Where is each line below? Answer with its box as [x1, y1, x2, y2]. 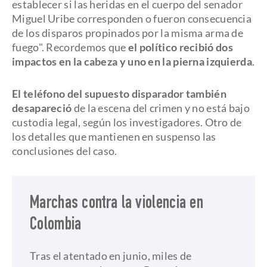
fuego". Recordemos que [12, 41, 128, 54]
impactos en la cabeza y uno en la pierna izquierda [12, 55, 252, 68]
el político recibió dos [128, 41, 233, 54]
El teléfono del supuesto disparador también [12, 87, 226, 100]
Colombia [30, 217, 82, 235]
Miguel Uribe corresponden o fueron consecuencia [12, 12, 252, 25]
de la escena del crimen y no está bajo [73, 101, 250, 114]
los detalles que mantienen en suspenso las [12, 130, 216, 143]
